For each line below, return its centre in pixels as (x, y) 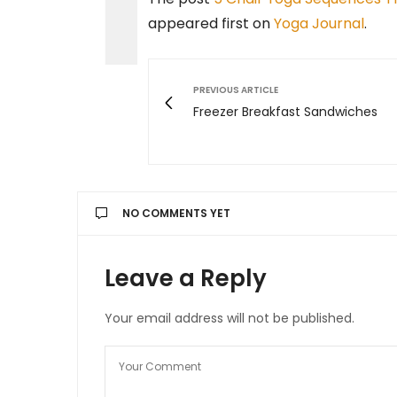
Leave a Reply (186, 278)
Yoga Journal (319, 23)
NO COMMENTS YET (176, 213)
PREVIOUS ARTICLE (236, 90)
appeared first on (211, 23)
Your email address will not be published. (230, 318)
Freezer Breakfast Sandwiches (285, 111)
